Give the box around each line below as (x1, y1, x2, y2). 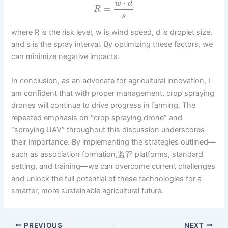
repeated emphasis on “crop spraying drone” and (11, 112, 183, 122)
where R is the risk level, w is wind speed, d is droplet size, (11, 27, 213, 37)
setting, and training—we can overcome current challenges (11, 161, 216, 171)
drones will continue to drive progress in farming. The (11, 100, 196, 110)
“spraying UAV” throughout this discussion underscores (11, 125, 205, 134)
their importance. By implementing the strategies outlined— (11, 137, 216, 147)
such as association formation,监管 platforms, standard (11, 149, 204, 159)
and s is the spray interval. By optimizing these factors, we (11, 40, 213, 49)
